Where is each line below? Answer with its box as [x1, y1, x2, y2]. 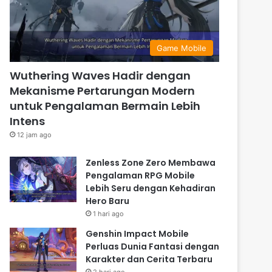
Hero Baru [86, 194, 130, 207]
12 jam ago [17, 130, 52, 139]
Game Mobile [157, 42, 206, 53]
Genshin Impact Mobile [86, 227, 189, 240]
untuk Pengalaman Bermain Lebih [10, 98, 201, 114]
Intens [10, 113, 46, 129]
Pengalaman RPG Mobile [86, 169, 195, 182]
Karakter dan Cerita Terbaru [86, 253, 213, 265]
